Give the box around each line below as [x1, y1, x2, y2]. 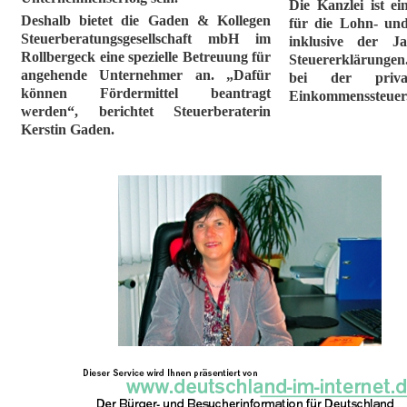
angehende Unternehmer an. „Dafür [21, 67, 271, 83]
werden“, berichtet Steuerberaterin [21, 104, 271, 119]
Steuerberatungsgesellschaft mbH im [21, 31, 271, 46]
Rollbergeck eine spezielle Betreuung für [21, 49, 271, 65]
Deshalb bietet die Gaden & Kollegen [21, 13, 271, 28]
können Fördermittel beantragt [21, 85, 271, 101]
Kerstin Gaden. [21, 122, 114, 137]
